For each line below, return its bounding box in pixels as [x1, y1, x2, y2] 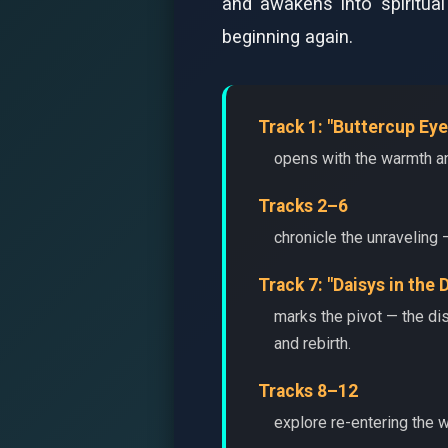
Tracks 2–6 [258, 196, 348, 216]
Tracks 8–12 [258, 381, 358, 401]
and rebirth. [274, 334, 351, 353]
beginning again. [222, 26, 353, 47]
